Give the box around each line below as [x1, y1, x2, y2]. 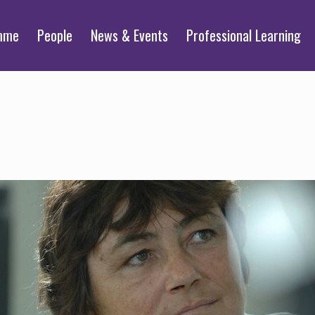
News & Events [91, 25, 168, 46]
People [37, 25, 72, 46]
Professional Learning [186, 25, 301, 46]
